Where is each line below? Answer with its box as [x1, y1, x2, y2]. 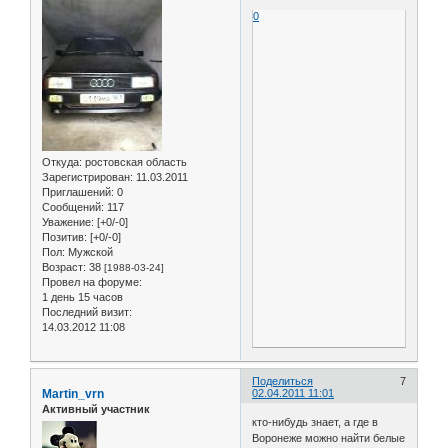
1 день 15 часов [42, 290, 123, 303]
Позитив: [42, 230, 87, 243]
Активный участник [42, 402, 150, 415]
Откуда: [42, 155, 82, 168]
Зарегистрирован [42, 170, 130, 183]
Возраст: [42, 260, 86, 273]
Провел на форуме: [42, 275, 142, 288]
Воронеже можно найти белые [252, 432, 406, 444]
